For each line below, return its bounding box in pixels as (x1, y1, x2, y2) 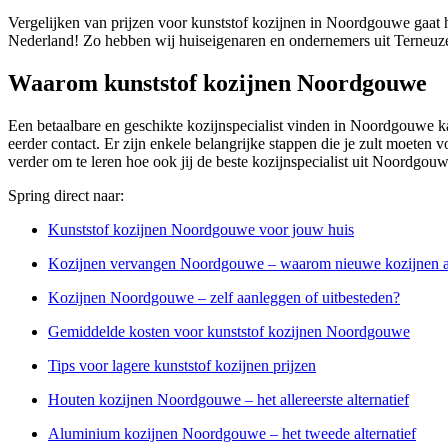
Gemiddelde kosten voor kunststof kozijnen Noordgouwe (48, 322, 410, 340)
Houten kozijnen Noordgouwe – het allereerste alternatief (48, 390, 409, 408)
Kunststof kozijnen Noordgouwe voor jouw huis (48, 220, 354, 238)
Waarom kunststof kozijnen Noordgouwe (8, 69, 427, 96)
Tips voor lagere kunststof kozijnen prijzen (48, 356, 316, 374)
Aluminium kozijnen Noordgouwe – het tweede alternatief (48, 424, 416, 442)
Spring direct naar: (8, 186, 124, 204)
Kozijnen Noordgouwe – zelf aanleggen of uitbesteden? (48, 288, 400, 306)
